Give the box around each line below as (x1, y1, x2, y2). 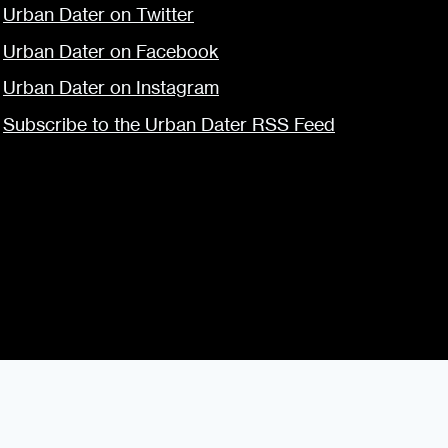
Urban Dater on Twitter (3, 3, 194, 27)
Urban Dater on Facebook (3, 39, 219, 63)
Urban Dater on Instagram (3, 76, 219, 100)
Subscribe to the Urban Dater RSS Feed (3, 113, 335, 137)
